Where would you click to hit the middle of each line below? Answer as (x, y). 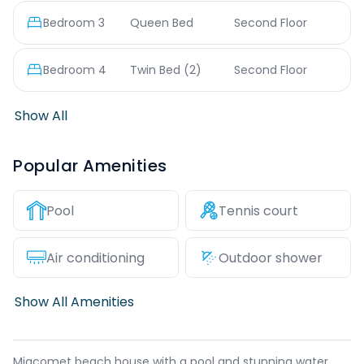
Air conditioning (95, 258)
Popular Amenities (90, 166)
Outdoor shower (271, 258)
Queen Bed (162, 23)
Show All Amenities (74, 302)
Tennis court (258, 210)
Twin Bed (156, 70)
